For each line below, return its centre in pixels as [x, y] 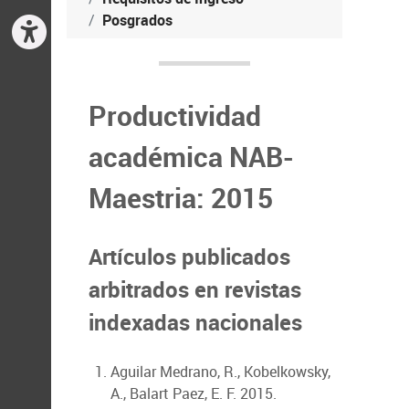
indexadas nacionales [195, 322]
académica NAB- [191, 157]
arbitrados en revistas [195, 289]
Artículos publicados [189, 257]
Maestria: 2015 [181, 198]
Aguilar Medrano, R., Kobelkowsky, [220, 372]
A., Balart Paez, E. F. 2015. [194, 393]
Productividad [175, 115]
